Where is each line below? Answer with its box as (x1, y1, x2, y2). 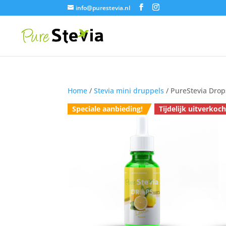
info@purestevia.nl (76, 4, 131, 12)
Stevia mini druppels (94, 86, 164, 95)
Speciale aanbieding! (72, 104, 143, 114)
